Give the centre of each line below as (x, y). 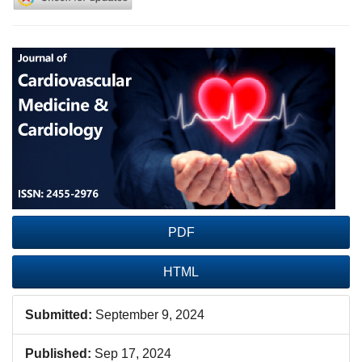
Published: (58, 353)
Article (38, 57)
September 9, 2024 (148, 314)
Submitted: (59, 314)
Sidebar (44, 78)
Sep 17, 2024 (131, 353)
